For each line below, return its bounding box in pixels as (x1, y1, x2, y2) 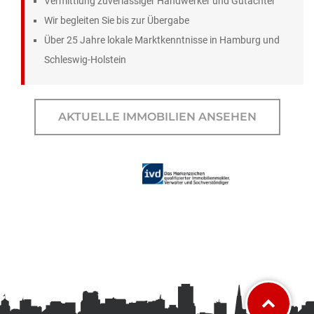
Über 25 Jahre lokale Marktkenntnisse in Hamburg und (44, 34, 280, 46)
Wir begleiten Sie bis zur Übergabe (44, 15, 189, 27)
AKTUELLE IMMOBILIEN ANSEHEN (57, 110, 257, 124)
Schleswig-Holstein (44, 54, 126, 66)
